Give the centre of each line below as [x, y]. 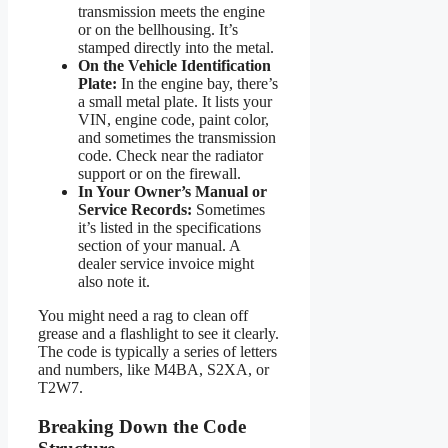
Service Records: [135, 209]
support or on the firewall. [159, 173]
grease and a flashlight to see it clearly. [158, 333]
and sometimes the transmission [177, 137]
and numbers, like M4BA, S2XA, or [153, 369]
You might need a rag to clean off [143, 315]
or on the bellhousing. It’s [158, 29]
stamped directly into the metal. [176, 47]
